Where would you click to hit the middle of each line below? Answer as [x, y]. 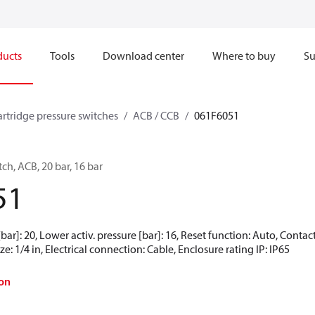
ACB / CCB [156, 115]
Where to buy [244, 56]
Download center [143, 56]
